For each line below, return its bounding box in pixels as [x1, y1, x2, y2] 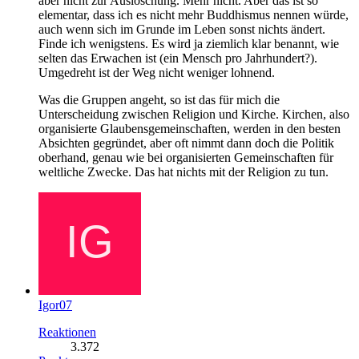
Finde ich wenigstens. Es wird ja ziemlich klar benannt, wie [38, 36, 339, 50]
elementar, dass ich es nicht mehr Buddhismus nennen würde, [38, 7, 349, 22]
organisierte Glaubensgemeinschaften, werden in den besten [38, 121, 341, 135]
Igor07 [38, 297, 72, 312]
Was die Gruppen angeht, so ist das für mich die [38, 92, 280, 107]
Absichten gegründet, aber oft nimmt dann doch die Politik [38, 135, 334, 150]
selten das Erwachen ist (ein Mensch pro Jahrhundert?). [38, 50, 317, 65]
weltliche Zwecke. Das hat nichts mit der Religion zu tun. [38, 164, 329, 179]
